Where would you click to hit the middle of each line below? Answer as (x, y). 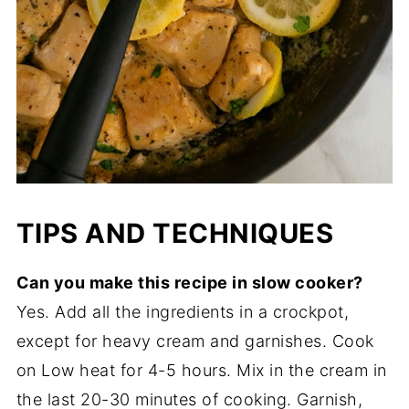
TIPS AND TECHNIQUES (175, 233)
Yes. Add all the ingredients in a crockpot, (183, 312)
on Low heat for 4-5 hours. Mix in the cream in (201, 370)
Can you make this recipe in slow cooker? (189, 283)
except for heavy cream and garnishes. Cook (195, 341)
